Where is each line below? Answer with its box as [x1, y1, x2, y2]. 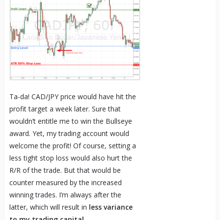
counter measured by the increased [9, 178, 122, 188]
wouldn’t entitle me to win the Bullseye [9, 116, 132, 126]
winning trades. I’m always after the [9, 190, 121, 200]
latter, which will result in [9, 202, 89, 212]
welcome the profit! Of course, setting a [9, 141, 136, 151]
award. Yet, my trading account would [9, 129, 129, 138]
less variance [88, 202, 133, 212]
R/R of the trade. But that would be [9, 165, 121, 175]
